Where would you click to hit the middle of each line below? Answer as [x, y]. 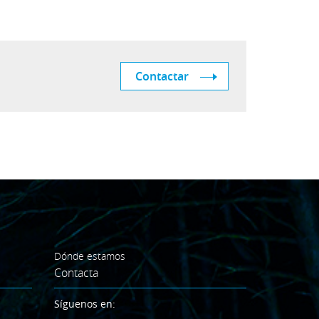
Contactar [162, 76]
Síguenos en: [85, 304]
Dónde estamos [90, 256]
